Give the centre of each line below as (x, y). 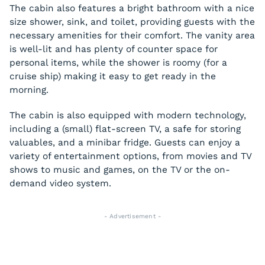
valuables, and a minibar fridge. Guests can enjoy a (125, 143)
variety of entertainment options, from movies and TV (130, 156)
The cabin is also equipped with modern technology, (128, 115)
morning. (29, 90)
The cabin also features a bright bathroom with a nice (132, 8)
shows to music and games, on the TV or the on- (120, 170)
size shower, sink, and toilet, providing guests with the (132, 22)
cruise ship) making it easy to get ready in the (113, 76)
